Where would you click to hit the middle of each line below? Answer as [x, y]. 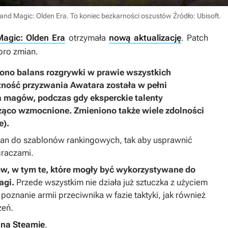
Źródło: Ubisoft [196, 16]
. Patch [195, 38]
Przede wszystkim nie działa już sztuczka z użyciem [111, 182]
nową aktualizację [145, 38]
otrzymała [87, 38]
